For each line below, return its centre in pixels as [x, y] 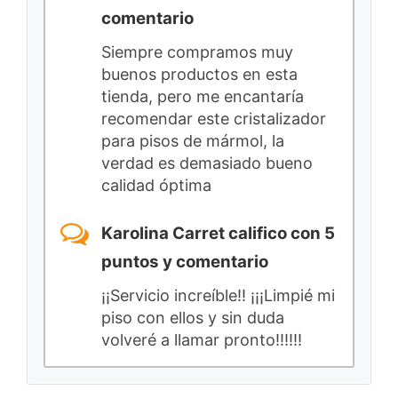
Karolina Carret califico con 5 [218, 233]
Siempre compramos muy [197, 52]
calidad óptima [156, 186]
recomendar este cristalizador [214, 119]
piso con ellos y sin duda [193, 318]
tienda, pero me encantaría [203, 97]
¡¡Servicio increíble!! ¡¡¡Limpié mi [218, 296]
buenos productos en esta [199, 75]
